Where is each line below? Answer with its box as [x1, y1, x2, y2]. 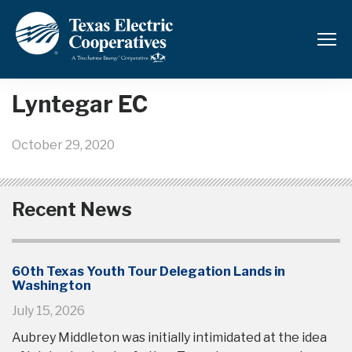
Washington [12, 277, 91, 293]
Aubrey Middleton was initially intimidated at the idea [12, 330, 327, 345]
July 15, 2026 [12, 303, 85, 318]
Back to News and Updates [27, 19, 178, 32]
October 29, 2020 [12, 137, 115, 152]
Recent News [12, 198, 132, 221]
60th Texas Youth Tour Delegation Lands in [12, 263, 285, 279]
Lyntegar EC [12, 90, 148, 118]
